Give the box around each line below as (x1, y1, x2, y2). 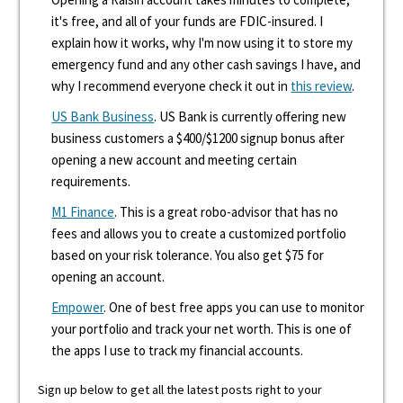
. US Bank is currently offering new (154, 108, 347, 125)
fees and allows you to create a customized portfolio (51, 225, 347, 242)
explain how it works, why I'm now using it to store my (51, 34, 354, 51)
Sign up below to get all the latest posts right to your (38, 381, 323, 398)
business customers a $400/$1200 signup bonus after (51, 130, 345, 147)
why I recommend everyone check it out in (51, 77, 291, 94)
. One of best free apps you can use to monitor (103, 299, 365, 316)
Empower (51, 299, 104, 316)
